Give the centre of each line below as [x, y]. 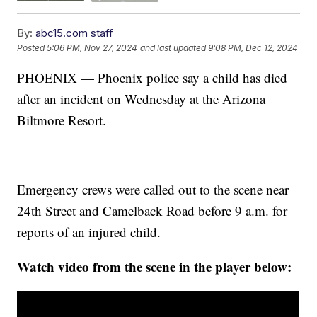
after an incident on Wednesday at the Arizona [142, 98]
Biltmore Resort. [62, 120]
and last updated [173, 48]
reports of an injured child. [89, 231]
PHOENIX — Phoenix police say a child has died [152, 77]
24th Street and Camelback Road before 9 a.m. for [152, 210]
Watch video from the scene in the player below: [155, 266]
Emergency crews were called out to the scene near [153, 189]
